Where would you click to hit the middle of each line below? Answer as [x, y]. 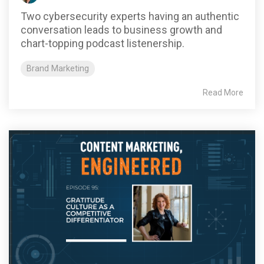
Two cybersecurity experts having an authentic [130, 16]
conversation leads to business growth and [121, 29]
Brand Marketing [58, 68]
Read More [223, 92]
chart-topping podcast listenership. [103, 43]
